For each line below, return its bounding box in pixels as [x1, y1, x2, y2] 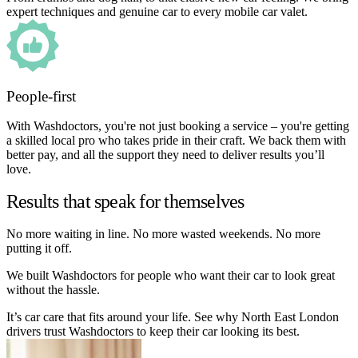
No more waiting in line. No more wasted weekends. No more [6, 226, 320, 241]
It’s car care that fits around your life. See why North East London [6, 309, 339, 324]
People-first [6, 88, 76, 105]
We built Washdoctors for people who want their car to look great [6, 268, 335, 282]
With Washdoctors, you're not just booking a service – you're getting [6, 119, 349, 133]
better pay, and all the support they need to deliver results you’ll [6, 148, 324, 162]
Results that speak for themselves [6, 191, 245, 212]
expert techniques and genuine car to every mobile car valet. [6, 4, 308, 18]
